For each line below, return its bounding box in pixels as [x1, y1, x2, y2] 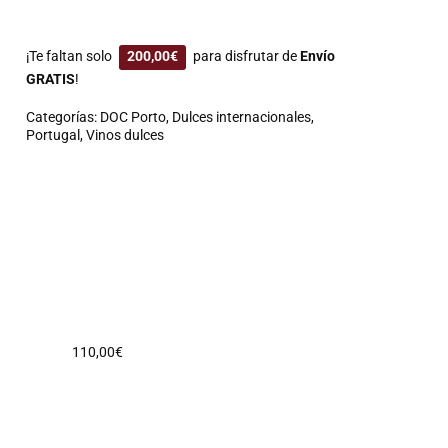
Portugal [26, 127, 81, 143]
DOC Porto [100, 109, 167, 125]
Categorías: [26, 109, 101, 125]
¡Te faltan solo [26, 48, 116, 64]
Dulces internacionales [172, 109, 312, 125]
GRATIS [26, 71, 76, 87]
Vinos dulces [86, 127, 165, 143]
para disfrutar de [190, 48, 301, 64]
